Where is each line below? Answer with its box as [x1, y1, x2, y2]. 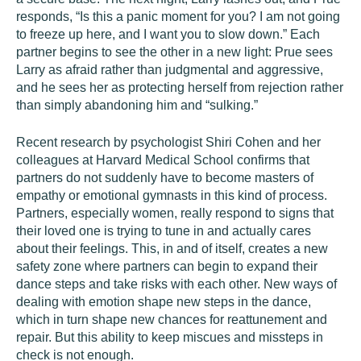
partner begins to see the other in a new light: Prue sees [16, 45, 333, 59]
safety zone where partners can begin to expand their [16, 259, 317, 273]
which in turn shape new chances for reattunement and [16, 313, 327, 326]
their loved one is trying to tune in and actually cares [16, 224, 311, 238]
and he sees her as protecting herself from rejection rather [16, 81, 343, 94]
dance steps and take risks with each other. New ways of [16, 277, 337, 291]
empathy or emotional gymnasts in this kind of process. [16, 189, 327, 202]
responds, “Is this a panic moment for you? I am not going [16, 10, 340, 23]
